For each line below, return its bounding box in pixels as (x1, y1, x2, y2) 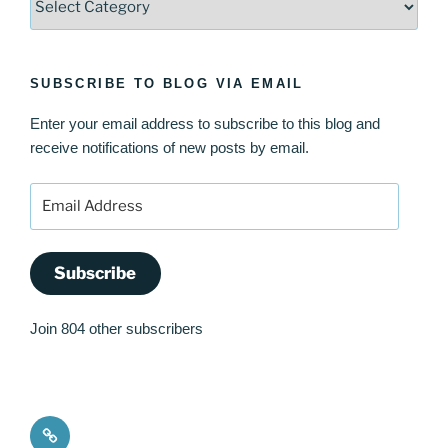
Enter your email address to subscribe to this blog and (30, 115, 380, 133)
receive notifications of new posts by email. (30, 139, 309, 157)
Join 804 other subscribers (30, 320, 203, 338)
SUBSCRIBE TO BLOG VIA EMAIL (30, 75, 304, 91)
